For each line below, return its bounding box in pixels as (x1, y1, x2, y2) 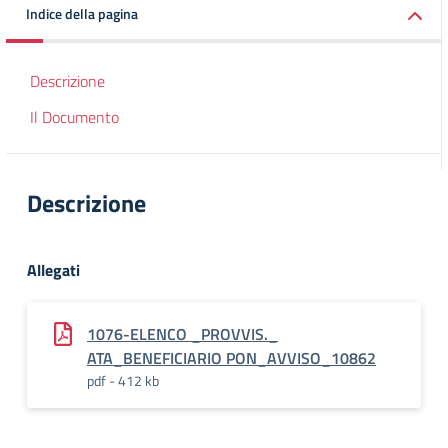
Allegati (27, 258, 80, 282)
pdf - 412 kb (87, 370, 159, 391)
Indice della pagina (26, 3, 138, 24)
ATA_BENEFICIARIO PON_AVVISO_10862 (87, 346, 376, 370)
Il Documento (30, 105, 119, 129)
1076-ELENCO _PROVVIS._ (87, 322, 278, 346)
